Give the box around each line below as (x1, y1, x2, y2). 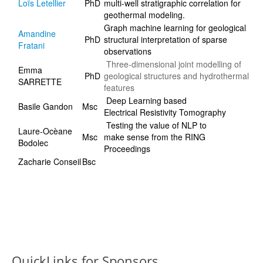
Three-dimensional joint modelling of (104, 58, 241, 70)
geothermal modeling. (104, 9, 185, 21)
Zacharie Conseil (18, 156, 81, 168)
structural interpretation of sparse (104, 33, 227, 46)
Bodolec (18, 137, 48, 149)
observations (104, 45, 151, 58)
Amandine (18, 28, 56, 40)
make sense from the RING (104, 131, 205, 143)
